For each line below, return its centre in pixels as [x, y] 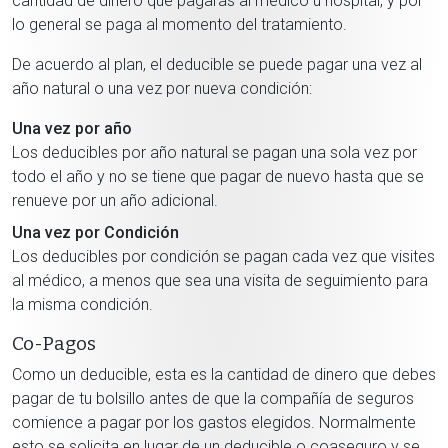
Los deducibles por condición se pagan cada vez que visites [223, 256]
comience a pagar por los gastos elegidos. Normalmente [214, 422]
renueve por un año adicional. [115, 200]
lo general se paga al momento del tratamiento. [179, 24]
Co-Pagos [54, 344]
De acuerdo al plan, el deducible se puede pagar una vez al [217, 64]
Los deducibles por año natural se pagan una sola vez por [214, 152]
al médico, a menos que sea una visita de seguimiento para [220, 280]
